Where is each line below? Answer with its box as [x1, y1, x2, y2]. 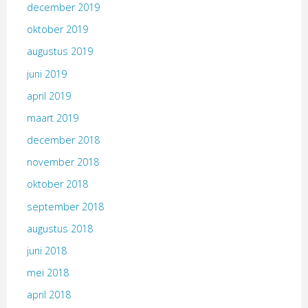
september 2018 [26, 199, 104, 213]
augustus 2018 [26, 221, 93, 235]
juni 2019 [26, 67, 67, 80]
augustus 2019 [26, 45, 93, 58]
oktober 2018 [26, 177, 88, 191]
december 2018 [26, 133, 100, 147]
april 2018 [26, 288, 71, 302]
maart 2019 [26, 111, 78, 124]
